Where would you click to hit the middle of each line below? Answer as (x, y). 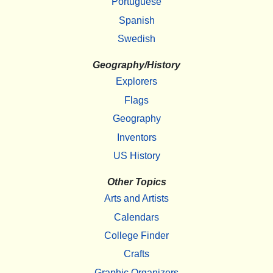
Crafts (136, 254)
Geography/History (136, 65)
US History (136, 155)
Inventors (136, 137)
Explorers (136, 82)
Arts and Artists (136, 199)
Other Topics (136, 182)
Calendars (136, 217)
